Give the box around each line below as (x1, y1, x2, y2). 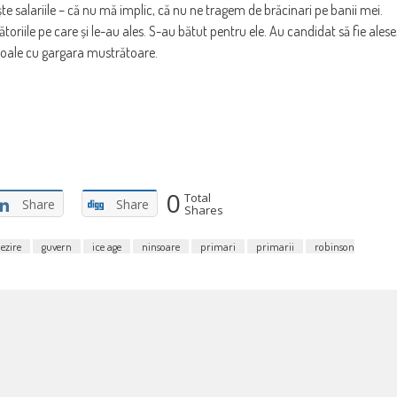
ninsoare (142, 238, 180, 253)
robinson (315, 238, 354, 253)
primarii (256, 238, 294, 253)
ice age (92, 238, 121, 253)
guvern (42, 238, 72, 253)
